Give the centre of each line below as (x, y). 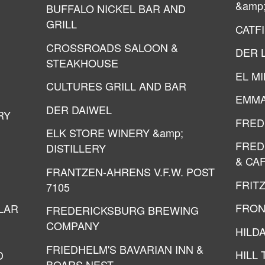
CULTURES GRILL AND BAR (116, 86)
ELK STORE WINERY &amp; (115, 132)
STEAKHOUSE (82, 62)
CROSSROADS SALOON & (112, 47)
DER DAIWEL (79, 109)
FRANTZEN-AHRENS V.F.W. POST (130, 171)
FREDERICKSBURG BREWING (122, 210)
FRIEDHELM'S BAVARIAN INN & (125, 249)
